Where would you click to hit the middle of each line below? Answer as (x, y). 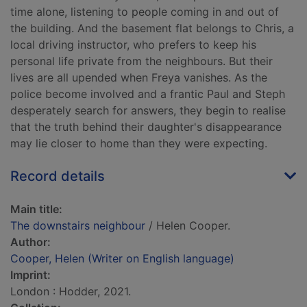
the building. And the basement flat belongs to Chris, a (152, 28)
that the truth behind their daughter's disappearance (146, 127)
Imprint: (30, 275)
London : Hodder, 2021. (71, 292)
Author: (30, 242)
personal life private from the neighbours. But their (142, 61)
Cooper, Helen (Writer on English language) (122, 259)
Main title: (36, 209)
